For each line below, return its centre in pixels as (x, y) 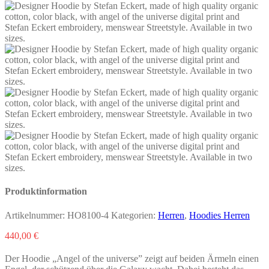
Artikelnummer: (36, 215)
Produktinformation (46, 192)
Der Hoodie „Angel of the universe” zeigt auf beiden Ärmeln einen (132, 258)
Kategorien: (134, 215)
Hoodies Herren (219, 215)
